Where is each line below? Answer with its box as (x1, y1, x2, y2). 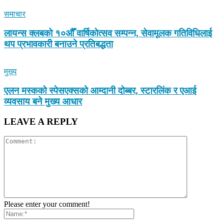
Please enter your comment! (4, 200, 90, 209)
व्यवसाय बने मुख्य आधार (4, 96, 82, 107)
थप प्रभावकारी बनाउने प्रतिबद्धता (4, 38, 113, 49)
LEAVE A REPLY (4, 116, 78, 127)
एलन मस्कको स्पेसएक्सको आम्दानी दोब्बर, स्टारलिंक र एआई (4, 85, 196, 96)
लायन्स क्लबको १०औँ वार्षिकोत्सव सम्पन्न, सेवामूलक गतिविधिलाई (4, 27, 212, 38)
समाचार (4, 9, 26, 18)
